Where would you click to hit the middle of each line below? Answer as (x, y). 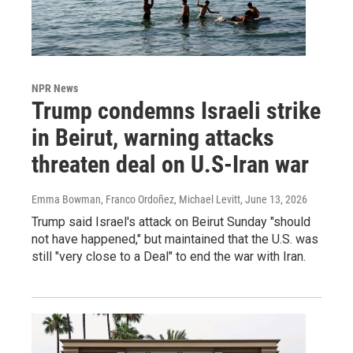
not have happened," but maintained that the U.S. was (175, 239)
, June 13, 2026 (274, 199)
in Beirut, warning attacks (153, 137)
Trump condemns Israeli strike (176, 110)
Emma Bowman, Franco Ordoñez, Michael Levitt (136, 199)
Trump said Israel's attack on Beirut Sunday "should (171, 221)
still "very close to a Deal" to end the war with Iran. (169, 256)
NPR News (55, 88)
